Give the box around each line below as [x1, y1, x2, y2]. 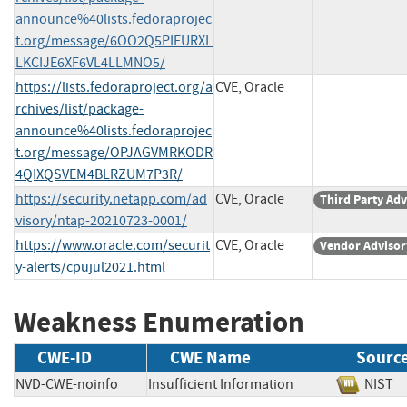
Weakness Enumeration [14, 303, 304, 341]
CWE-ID [37, 346, 92, 370]
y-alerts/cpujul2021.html [15, 257, 165, 276]
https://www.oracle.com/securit [15, 235, 210, 254]
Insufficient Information [148, 375, 293, 394]
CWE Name [170, 346, 251, 370]
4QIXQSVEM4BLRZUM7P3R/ [15, 164, 183, 184]
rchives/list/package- [15, 99, 144, 118]
